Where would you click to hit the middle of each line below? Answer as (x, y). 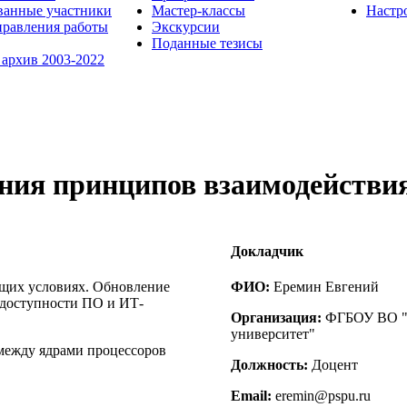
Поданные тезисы (207, 43)
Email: (251, 396)
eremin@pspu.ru (321, 396)
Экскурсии (186, 26)
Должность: (269, 365)
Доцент (333, 365)
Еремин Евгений (324, 287)
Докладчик (267, 252)
